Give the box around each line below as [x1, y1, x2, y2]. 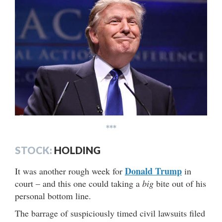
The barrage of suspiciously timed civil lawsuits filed [15, 207, 205, 220]
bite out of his [154, 177, 206, 190]
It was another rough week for [15, 165, 125, 177]
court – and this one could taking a [15, 177, 140, 190]
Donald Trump [125, 165, 182, 178]
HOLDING [52, 144, 101, 157]
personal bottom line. [15, 190, 94, 202]
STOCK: [15, 144, 52, 157]
